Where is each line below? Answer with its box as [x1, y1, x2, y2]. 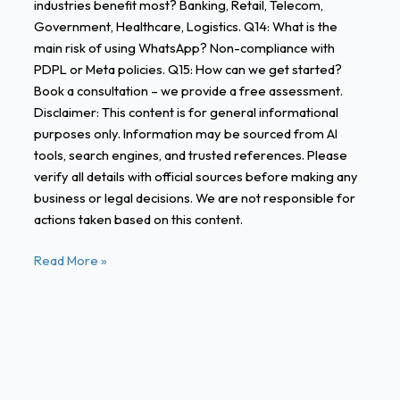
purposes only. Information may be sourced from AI [33, 124, 337, 142]
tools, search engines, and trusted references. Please [33, 146, 347, 163]
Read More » [33, 251, 107, 269]
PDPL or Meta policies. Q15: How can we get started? [33, 60, 342, 78]
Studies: [32, 375, 79, 393]
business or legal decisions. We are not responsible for [33, 188, 355, 206]
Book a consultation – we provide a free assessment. [33, 81, 343, 99]
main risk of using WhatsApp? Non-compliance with [33, 38, 335, 56]
